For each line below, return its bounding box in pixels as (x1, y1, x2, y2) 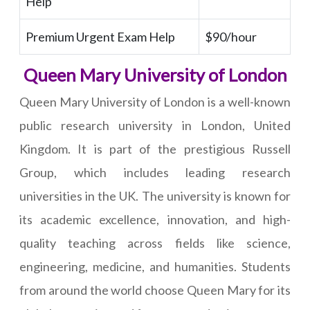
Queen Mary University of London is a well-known (19, 94, 291, 110)
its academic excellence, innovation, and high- (19, 212, 291, 228)
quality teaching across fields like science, (19, 235, 291, 251)
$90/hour (205, 29, 257, 45)
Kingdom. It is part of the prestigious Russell (19, 141, 291, 157)
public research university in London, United (19, 118, 291, 134)
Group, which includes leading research (19, 165, 291, 181)
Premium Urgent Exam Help (26, 29, 175, 45)
